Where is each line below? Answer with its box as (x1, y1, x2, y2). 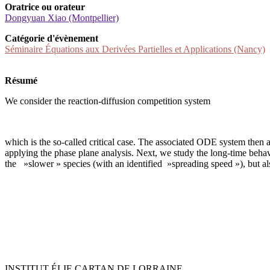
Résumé (5, 75, 37, 86)
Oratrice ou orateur (5, 2, 85, 13)
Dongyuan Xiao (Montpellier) (5, 13, 119, 24)
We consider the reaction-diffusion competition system (5, 96, 210, 107)
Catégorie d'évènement (5, 33, 98, 44)
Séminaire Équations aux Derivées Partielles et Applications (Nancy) (5, 44, 265, 55)
